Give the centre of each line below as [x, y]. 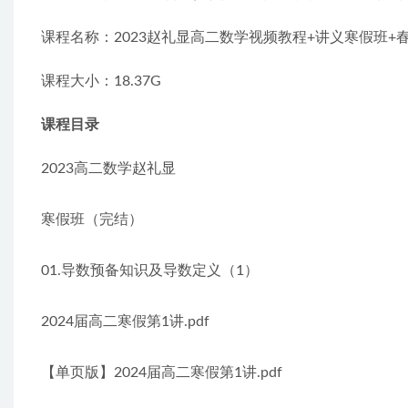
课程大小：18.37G [101, 81]
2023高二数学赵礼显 [108, 168]
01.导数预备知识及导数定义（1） [150, 270]
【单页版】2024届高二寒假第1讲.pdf [162, 372]
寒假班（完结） [92, 219]
